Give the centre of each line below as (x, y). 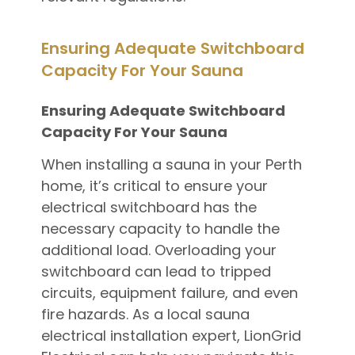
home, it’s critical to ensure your (154, 186)
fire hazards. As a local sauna (145, 315)
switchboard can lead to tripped (156, 272)
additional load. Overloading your (158, 250)
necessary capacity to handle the (160, 229)
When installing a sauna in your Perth (171, 165)
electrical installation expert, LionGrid (171, 336)
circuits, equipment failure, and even (169, 293)
